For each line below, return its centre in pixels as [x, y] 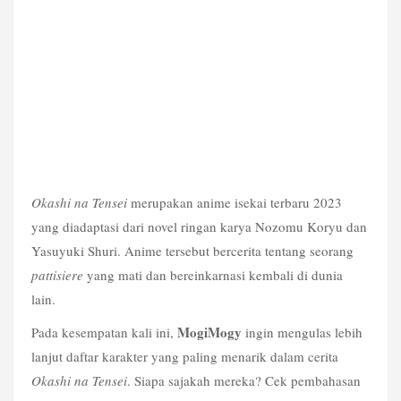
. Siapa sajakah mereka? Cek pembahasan [244, 381]
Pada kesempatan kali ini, [104, 333]
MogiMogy [209, 333]
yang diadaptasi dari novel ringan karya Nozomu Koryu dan [199, 226]
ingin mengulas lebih [302, 333]
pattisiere [57, 274]
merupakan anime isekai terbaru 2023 [235, 202]
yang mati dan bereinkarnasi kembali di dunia [213, 274]
